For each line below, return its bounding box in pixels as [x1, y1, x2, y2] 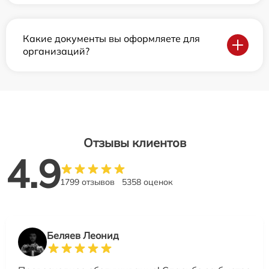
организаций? [23, 45, 89, 58]
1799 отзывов [60, 177, 115, 188]
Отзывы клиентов [83, 135, 186, 151]
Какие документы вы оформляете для [23, 32, 200, 45]
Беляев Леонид [47, 229, 119, 242]
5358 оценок [122, 177, 173, 188]
